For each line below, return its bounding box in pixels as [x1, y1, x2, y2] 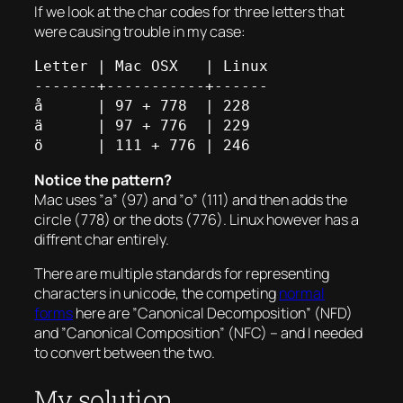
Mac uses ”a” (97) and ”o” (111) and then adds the [34, 189, 347, 210]
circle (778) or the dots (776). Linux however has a [34, 209, 359, 229]
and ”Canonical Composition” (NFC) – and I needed [34, 323, 363, 344]
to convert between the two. [34, 343, 215, 363]
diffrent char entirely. [34, 228, 169, 249]
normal [279, 283, 325, 304]
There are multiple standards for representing [34, 264, 329, 284]
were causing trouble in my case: [34, 22, 246, 42]
